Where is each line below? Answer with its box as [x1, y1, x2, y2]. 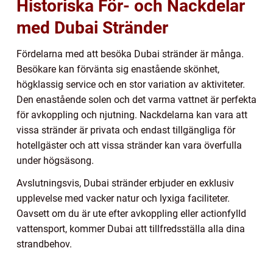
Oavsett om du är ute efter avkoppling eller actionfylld [16, 207, 246, 219]
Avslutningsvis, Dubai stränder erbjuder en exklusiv [16, 177, 234, 189]
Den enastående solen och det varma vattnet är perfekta [16, 93, 257, 105]
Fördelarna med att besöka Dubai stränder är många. [16, 48, 244, 60]
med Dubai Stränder [16, 17, 168, 38]
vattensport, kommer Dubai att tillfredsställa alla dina [16, 222, 245, 235]
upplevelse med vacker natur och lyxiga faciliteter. [16, 192, 230, 204]
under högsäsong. [16, 154, 94, 166]
